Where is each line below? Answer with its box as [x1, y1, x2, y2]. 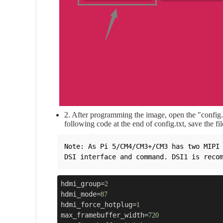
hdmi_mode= [61, 190, 101, 198]
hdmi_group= [61, 179, 105, 188]
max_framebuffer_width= [61, 211, 148, 219]
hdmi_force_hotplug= [61, 200, 136, 209]
